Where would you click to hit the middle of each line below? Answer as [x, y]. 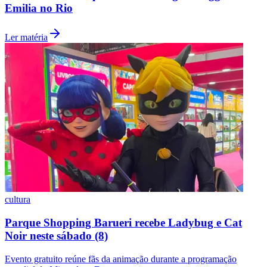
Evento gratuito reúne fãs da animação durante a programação [121, 259]
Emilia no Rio [39, 8]
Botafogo [22, 99]
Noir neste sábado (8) [56, 235]
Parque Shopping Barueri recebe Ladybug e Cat [123, 222]
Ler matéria [26, 38]
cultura [18, 200]
